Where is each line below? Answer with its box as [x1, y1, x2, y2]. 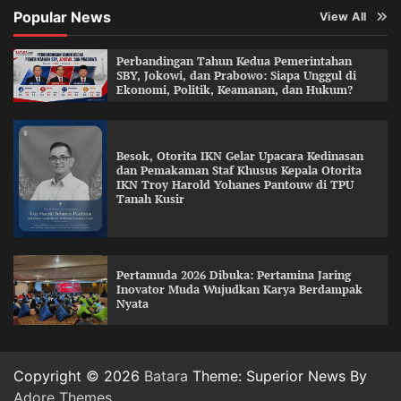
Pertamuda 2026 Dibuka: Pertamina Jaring [115, 267, 351, 283]
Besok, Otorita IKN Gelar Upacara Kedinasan [115, 149, 363, 165]
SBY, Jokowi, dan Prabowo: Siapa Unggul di [115, 67, 356, 83]
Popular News [13, 8, 111, 27]
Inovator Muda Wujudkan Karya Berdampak [115, 281, 363, 297]
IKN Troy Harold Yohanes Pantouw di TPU [115, 177, 354, 193]
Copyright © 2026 [13, 367, 144, 386]
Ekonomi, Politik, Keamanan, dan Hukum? [115, 81, 353, 98]
